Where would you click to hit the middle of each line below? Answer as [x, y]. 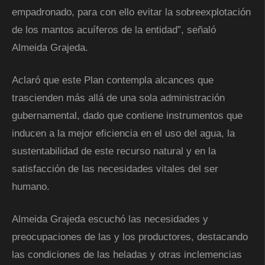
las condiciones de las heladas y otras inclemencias [127, 254]
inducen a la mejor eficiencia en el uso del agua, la [123, 133]
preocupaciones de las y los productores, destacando [130, 237]
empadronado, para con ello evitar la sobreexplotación [131, 12]
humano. [31, 186]
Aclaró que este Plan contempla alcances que [113, 80]
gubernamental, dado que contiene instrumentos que [127, 115]
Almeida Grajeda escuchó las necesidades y [110, 219]
